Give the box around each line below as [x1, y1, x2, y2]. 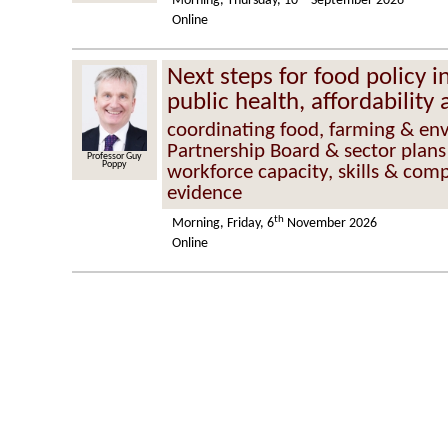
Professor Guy [87, 150, 143, 162]
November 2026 [284, 215, 378, 231]
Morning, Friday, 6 [172, 215, 275, 231]
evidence [167, 182, 243, 204]
